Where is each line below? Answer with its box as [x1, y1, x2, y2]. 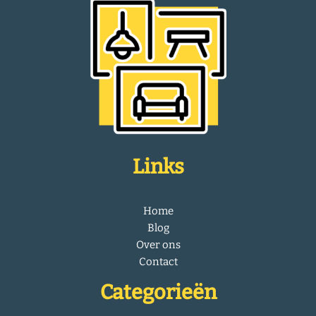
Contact [138, 255, 178, 268]
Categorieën [99, 279, 217, 305]
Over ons [135, 238, 181, 251]
